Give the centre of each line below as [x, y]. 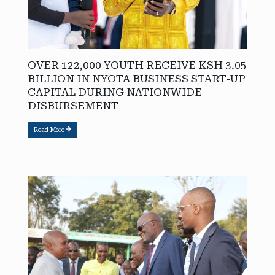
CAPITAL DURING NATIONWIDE [115, 92]
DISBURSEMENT [73, 106]
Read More [49, 130]
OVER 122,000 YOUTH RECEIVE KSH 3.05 [137, 65]
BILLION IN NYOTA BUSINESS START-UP [137, 79]
